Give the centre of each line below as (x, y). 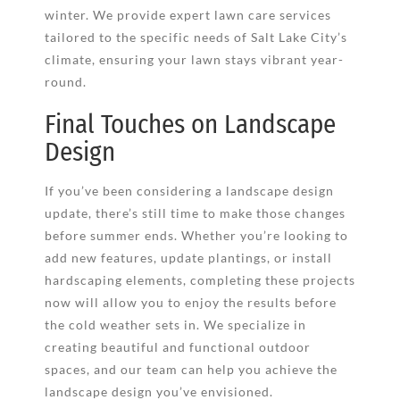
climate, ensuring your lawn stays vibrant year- (194, 60)
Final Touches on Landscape (190, 125)
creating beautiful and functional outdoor (177, 346)
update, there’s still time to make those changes (195, 212)
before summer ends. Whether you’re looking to (196, 235)
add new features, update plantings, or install (188, 257)
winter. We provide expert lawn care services (187, 15)
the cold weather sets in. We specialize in (175, 324)
